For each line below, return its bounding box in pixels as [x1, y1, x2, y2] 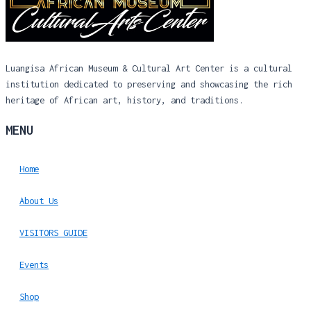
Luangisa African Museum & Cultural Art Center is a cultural [6, 62, 292, 74]
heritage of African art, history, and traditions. [6, 94, 244, 106]
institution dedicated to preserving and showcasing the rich [6, 78, 292, 90]
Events [19, 258, 49, 270]
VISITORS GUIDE [19, 226, 87, 238]
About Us [19, 194, 58, 206]
